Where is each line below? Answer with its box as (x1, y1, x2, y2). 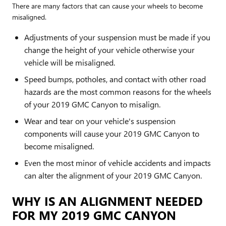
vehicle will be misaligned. (24, 56, 115, 68)
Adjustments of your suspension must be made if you (24, 31, 210, 42)
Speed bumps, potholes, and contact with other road (24, 73, 206, 84)
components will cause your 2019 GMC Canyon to (24, 128, 199, 139)
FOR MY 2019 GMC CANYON (12, 206, 176, 223)
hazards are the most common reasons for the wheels (24, 86, 211, 97)
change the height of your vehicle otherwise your (24, 44, 195, 55)
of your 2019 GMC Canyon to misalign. (24, 98, 160, 109)
